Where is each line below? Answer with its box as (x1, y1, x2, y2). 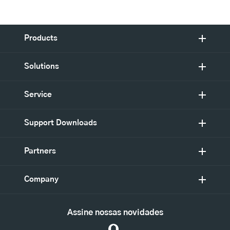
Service (24, 91, 52, 99)
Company (24, 176, 59, 184)
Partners (24, 147, 56, 156)
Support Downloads (24, 119, 97, 127)
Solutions (24, 63, 59, 71)
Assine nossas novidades (67, 208, 163, 217)
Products (24, 34, 57, 43)
